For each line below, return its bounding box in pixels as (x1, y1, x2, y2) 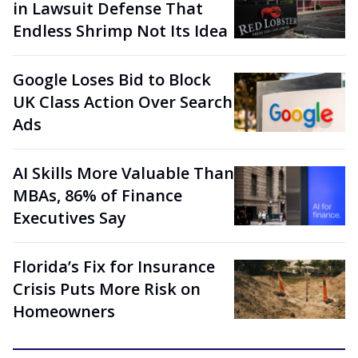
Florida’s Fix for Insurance (13, 256, 215, 277)
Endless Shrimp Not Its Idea (13, 20, 228, 42)
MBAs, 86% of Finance (13, 185, 182, 206)
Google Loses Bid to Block (13, 69, 211, 90)
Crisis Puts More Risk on (13, 278, 201, 300)
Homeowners (13, 300, 115, 322)
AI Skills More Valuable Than (13, 162, 234, 184)
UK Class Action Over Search (13, 91, 233, 113)
